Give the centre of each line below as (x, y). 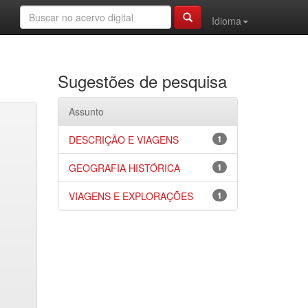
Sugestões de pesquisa (142, 81)
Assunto (86, 111)
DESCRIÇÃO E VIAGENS (123, 140)
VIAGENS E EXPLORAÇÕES (131, 196)
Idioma (227, 21)
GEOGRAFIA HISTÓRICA (124, 168)
